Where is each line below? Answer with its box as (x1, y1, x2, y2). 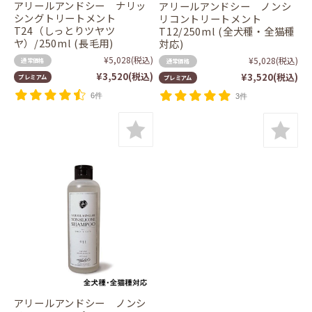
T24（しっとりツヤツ (13, 22, 116, 38)
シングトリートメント (13, 10, 116, 25)
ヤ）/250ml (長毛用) (13, 35, 114, 50)
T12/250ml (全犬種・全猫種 (159, 23, 295, 38)
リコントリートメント (159, 10, 262, 26)
